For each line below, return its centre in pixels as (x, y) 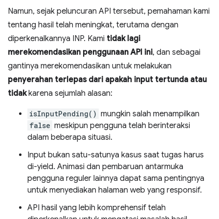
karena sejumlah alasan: (69, 94)
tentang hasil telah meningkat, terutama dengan (93, 25)
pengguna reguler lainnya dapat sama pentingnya (116, 179)
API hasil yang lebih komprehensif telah (97, 208)
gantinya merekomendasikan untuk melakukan (90, 66)
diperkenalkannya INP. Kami (57, 39)
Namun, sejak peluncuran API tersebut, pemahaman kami (109, 11)
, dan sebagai (176, 53)
